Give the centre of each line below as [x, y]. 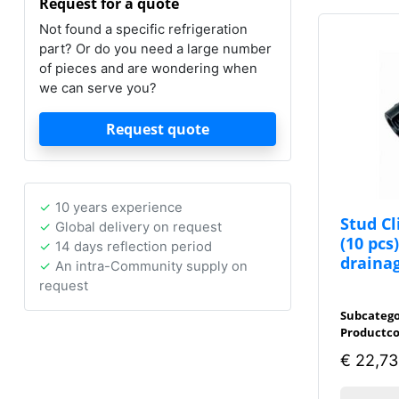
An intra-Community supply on [151, 267]
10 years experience [119, 208]
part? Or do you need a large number [155, 49]
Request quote [158, 130]
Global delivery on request [138, 228]
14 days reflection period [134, 247]
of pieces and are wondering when [148, 69]
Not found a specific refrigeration [143, 30]
